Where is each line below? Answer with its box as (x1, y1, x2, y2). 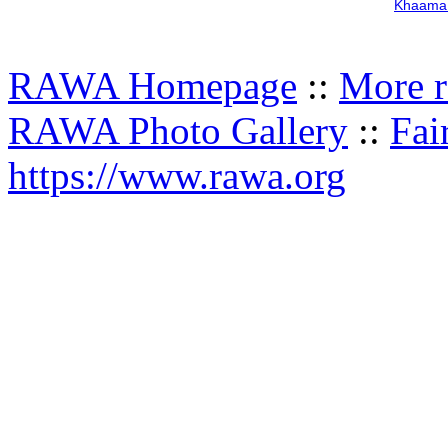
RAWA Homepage (8, 64, 297, 108)
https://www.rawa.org (8, 154, 346, 198)
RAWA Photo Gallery (8, 109, 348, 153)
